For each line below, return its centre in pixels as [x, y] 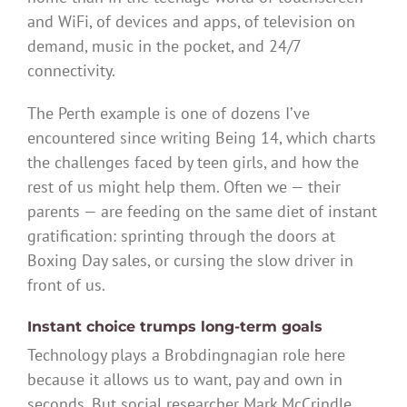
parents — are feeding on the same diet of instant [202, 211]
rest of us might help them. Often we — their [184, 186]
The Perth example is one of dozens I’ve [169, 113]
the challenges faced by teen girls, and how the [193, 162]
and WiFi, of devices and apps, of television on [191, 21]
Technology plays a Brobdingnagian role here [186, 354]
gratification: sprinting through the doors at [181, 235]
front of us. [66, 284]
